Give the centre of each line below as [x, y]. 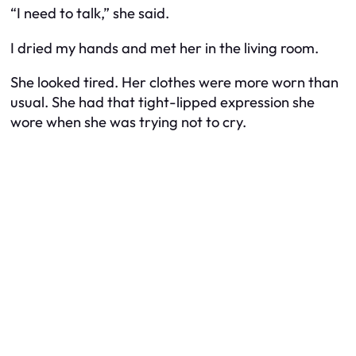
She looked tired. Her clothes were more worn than [174, 82]
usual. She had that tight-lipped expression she [163, 102]
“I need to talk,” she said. [90, 14]
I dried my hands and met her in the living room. [164, 48]
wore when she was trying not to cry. [128, 122]
